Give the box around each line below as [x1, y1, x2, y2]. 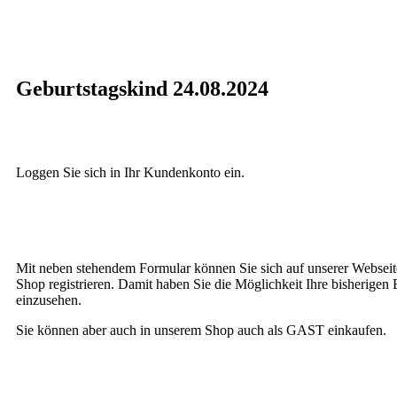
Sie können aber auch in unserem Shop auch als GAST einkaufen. [16, 323, 386, 338]
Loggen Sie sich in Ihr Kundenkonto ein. [16, 165, 245, 180]
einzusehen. [16, 292, 82, 307]
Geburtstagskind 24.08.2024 [16, 77, 269, 100]
